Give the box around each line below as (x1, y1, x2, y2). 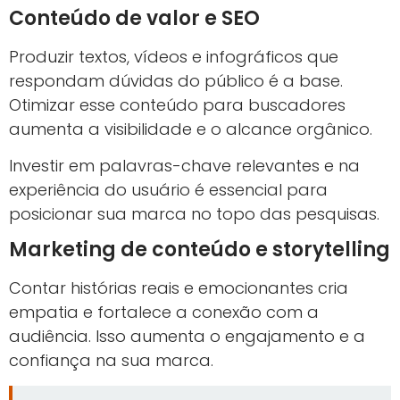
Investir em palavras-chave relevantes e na (9, 154, 360, 177)
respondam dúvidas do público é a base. (9, 69, 343, 92)
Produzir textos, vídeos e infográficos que (9, 45, 338, 68)
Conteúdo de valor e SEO (9, 4, 260, 32)
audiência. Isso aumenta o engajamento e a (9, 325, 365, 348)
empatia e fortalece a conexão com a (9, 301, 319, 324)
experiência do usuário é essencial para (9, 179, 328, 201)
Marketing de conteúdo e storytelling (9, 236, 390, 264)
